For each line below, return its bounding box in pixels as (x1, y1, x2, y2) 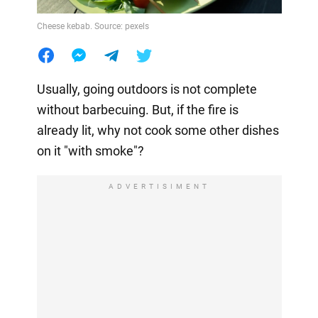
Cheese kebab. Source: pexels (36, 21, 149, 31)
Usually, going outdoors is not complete (36, 81, 257, 97)
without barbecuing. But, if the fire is (36, 102, 238, 117)
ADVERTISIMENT (108, 182, 210, 190)
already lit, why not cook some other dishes (36, 122, 279, 138)
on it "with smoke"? (36, 143, 144, 158)
